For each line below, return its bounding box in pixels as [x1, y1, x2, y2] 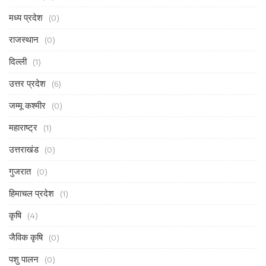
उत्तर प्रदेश [9, 78, 46, 89]
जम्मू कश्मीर [9, 100, 46, 111]
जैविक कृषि [9, 232, 43, 243]
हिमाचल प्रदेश [9, 188, 54, 199]
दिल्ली [9, 56, 27, 67]
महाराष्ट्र [9, 122, 37, 133]
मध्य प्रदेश [9, 12, 43, 23]
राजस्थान [9, 34, 39, 45]
